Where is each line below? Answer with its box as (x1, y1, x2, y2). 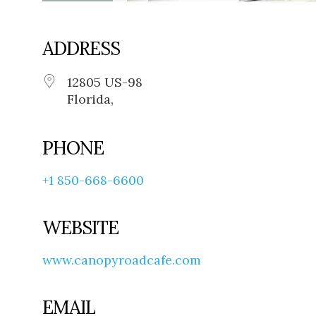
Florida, (67, 91, 114, 108)
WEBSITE (42, 216, 119, 240)
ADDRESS (42, 37, 120, 61)
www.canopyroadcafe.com (42, 252, 201, 269)
